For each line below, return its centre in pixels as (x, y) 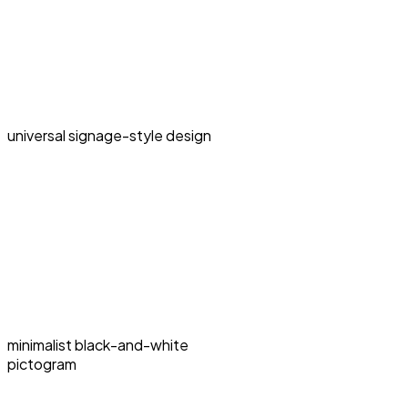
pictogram (42, 364)
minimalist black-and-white (98, 345)
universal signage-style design (109, 136)
